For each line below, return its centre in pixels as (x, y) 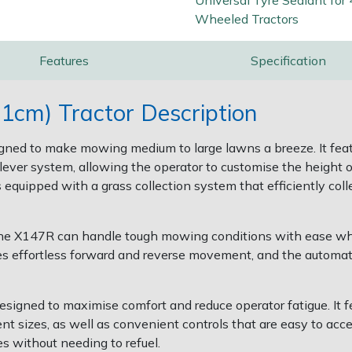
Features (64, 61)
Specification (288, 61)
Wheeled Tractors (247, 19)
